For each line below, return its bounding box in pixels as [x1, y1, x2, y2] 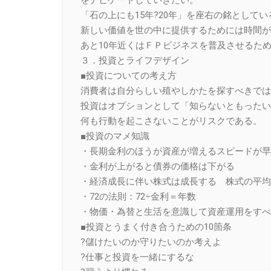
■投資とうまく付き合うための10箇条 [80, 221, 232, 232]
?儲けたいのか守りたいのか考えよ [80, 236, 221, 247]
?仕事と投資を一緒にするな [80, 251, 203, 263]
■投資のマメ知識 [80, 130, 149, 142]
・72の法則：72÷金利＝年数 [80, 191, 196, 202]
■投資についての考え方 [80, 70, 177, 81]
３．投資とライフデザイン [80, 54, 189, 66]
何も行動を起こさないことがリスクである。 [80, 115, 262, 126]
